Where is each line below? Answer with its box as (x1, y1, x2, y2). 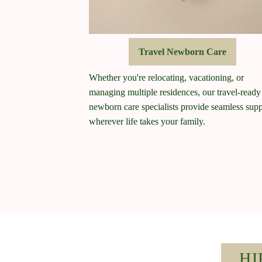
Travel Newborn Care (138, 47, 226, 57)
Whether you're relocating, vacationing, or (89, 73, 244, 83)
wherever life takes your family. (89, 116, 206, 127)
